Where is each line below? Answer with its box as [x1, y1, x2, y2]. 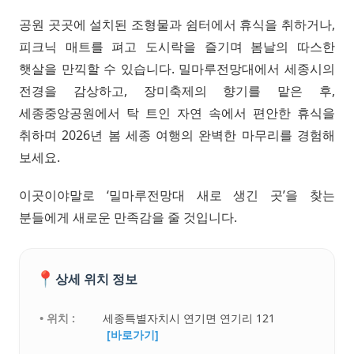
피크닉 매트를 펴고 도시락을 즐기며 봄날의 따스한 [19, 38, 335, 56]
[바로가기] [107, 327, 160, 343]
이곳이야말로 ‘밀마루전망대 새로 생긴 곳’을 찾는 [19, 186, 335, 205]
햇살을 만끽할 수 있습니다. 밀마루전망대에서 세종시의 [19, 60, 335, 78]
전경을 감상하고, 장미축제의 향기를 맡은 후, [19, 82, 335, 100]
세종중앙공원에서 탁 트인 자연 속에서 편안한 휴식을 [19, 104, 335, 122]
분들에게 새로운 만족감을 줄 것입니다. [19, 209, 237, 227]
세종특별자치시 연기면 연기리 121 [103, 311, 276, 326]
